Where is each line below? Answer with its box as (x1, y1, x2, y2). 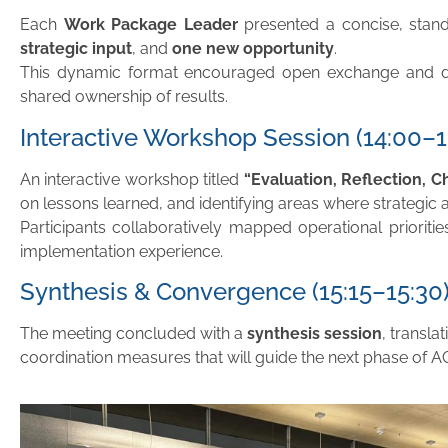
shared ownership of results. (20, 87, 228, 107)
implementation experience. (20, 241, 223, 261)
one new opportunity (172, 39, 334, 59)
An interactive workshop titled (20, 169, 244, 189)
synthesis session (247, 324, 383, 344)
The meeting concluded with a (20, 324, 248, 344)
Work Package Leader (63, 15, 238, 35)
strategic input (20, 39, 132, 59)
